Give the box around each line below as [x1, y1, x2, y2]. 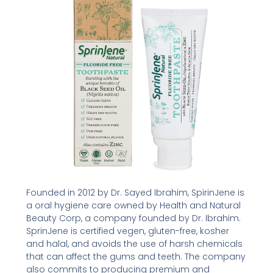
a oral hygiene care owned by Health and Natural [26, 199, 241, 211]
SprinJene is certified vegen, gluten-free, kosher [26, 224, 229, 237]
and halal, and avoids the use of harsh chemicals [26, 237, 243, 250]
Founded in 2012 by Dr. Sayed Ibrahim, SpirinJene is [26, 186, 244, 199]
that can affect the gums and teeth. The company [26, 250, 246, 263]
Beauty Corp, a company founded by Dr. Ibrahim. [26, 211, 241, 224]
